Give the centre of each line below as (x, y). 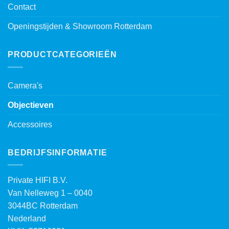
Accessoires (30, 124)
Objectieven (31, 105)
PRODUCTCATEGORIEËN (62, 55)
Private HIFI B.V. (38, 180)
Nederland (27, 219)
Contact (22, 7)
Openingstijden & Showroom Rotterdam (80, 27)
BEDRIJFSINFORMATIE (58, 152)
